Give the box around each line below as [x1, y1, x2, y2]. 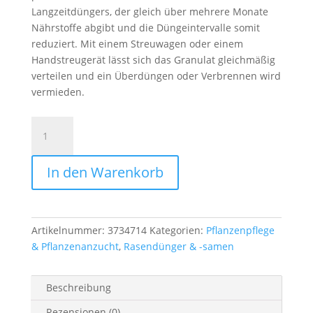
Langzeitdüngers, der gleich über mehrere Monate [31, 5, 268, 18]
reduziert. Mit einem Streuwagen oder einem [31, 37, 243, 50]
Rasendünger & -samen [123, 240, 234, 253]
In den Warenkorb [46, 163, 163, 182]
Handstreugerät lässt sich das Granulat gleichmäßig [31, 53, 275, 66]
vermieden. [31, 85, 85, 99]
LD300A [30, 150, 66, 163]
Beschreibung [45, 281, 111, 294]
